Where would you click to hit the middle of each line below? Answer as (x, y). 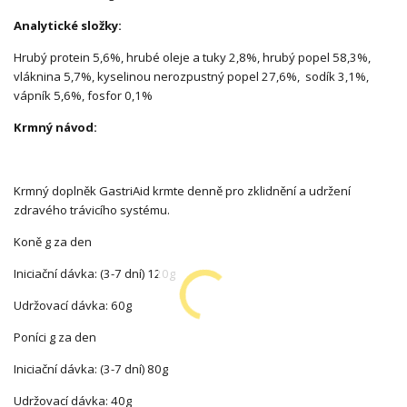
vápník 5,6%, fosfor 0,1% (83, 96)
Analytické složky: (68, 26)
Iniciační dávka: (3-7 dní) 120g (94, 274)
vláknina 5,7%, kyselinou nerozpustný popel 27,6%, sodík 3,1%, (191, 77)
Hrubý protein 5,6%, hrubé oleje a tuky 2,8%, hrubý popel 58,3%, (192, 58)
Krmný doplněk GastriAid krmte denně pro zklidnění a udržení (182, 191)
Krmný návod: (55, 128)
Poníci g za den (55, 338)
